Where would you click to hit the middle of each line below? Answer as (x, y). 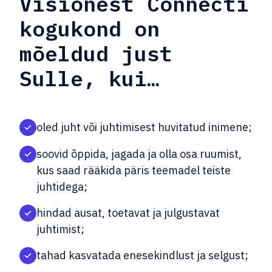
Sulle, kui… (90, 78)
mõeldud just (96, 53)
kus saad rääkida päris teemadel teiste (134, 171)
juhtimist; (60, 229)
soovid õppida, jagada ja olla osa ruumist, (139, 154)
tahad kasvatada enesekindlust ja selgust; (142, 256)
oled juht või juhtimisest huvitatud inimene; (144, 127)
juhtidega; (62, 187)
